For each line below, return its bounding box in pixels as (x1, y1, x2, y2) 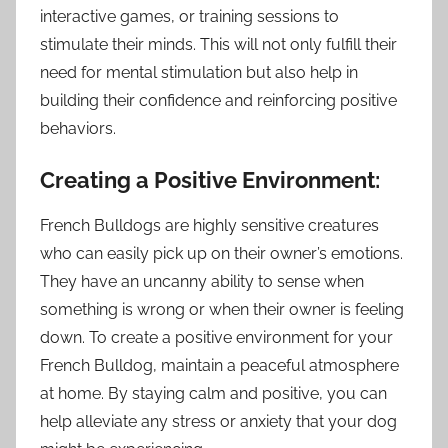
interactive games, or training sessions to (40, 7, 339, 27)
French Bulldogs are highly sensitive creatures (40, 215, 379, 235)
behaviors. (40, 119, 116, 139)
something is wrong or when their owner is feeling (40, 299, 404, 319)
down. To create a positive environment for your (40, 327, 393, 347)
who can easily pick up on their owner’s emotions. (40, 243, 403, 263)
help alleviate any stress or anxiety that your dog (40, 411, 397, 431)
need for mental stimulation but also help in (40, 63, 358, 83)
